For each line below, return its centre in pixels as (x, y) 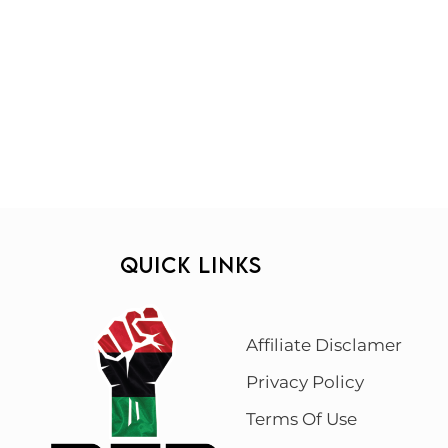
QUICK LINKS (191, 264)
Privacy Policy (305, 382)
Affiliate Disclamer (324, 345)
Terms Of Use (302, 419)
